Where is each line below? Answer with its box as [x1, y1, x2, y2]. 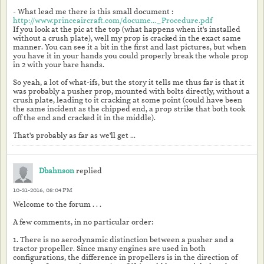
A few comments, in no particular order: [13, 217, 153, 226]
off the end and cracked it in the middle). [13, 113, 156, 122]
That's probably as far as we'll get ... [13, 131, 136, 140]
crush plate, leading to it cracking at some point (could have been [13, 95, 242, 104]
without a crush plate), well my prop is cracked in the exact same [13, 34, 241, 42]
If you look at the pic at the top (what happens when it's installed [13, 25, 240, 34]
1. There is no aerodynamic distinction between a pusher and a [13, 235, 234, 244]
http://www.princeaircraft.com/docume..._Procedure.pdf [13, 16, 212, 25]
